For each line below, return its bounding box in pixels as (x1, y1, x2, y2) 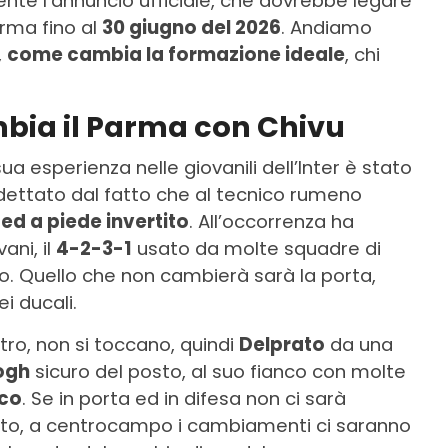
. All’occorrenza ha (189, 208, 354, 234)
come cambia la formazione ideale (7, 41, 345, 67)
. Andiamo (281, 14, 372, 40)
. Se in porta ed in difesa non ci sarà (22, 385, 346, 411)
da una (325, 331, 393, 357)
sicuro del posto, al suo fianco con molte (30, 358, 406, 384)
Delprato (239, 331, 325, 357)
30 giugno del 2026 (102, 14, 281, 40)
